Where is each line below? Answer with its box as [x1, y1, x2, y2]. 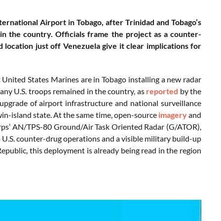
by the [178, 86, 202, 96]
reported [146, 86, 179, 96]
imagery [158, 110, 187, 119]
